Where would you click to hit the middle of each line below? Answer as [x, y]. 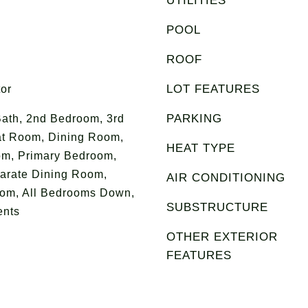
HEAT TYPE [201, 148]
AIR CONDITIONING [226, 178]
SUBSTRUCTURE [217, 207]
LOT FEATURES [213, 89]
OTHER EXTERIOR [222, 237]
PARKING [194, 119]
